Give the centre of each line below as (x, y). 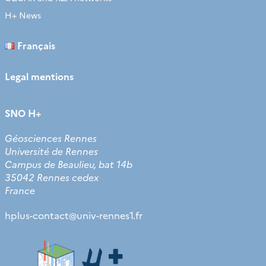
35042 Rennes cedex (52, 177)
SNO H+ (23, 113)
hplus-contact (37, 215)
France (20, 190)
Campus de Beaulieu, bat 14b (69, 164)
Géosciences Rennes (51, 138)
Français (36, 45)
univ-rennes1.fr (110, 215)
